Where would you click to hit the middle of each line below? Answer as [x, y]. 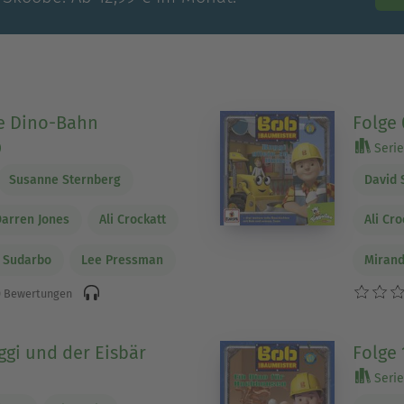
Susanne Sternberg [65, 179]
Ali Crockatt [133, 220]
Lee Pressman [123, 260]
